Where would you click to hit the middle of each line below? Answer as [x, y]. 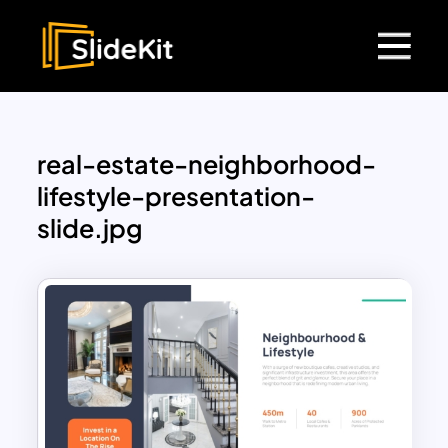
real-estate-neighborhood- [207, 164]
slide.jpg [90, 228]
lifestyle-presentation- [176, 196]
